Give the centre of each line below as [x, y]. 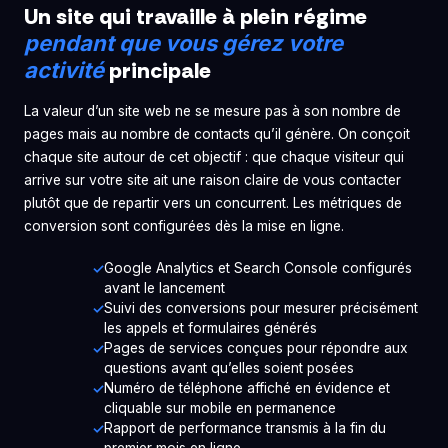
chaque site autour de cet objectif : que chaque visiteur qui [214, 157]
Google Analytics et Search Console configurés [258, 268]
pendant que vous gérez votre [183, 43]
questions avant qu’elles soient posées [229, 368]
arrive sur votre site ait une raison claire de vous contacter [212, 180]
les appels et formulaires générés [210, 328]
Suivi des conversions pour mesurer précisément [261, 308]
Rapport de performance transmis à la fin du [245, 428]
